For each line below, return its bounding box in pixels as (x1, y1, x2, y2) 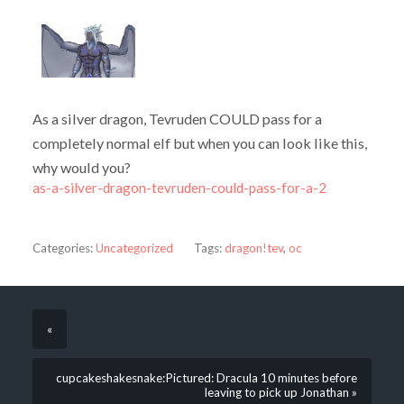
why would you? (32, 159, 133, 177)
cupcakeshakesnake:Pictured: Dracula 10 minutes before (56, 371, 358, 386)
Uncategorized (95, 240, 173, 255)
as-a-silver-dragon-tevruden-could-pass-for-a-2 (32, 179, 326, 197)
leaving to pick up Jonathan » (205, 385, 358, 400)
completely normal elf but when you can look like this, (32, 134, 367, 152)
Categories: (32, 240, 93, 255)
